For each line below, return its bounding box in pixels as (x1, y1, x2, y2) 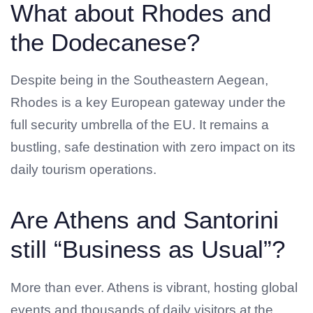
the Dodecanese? (10, 28, 200, 56)
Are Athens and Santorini (10, 206, 279, 234)
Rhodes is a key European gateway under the (10, 95, 286, 110)
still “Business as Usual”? (10, 235, 285, 263)
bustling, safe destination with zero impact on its (10, 140, 296, 155)
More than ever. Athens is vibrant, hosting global (10, 279, 298, 295)
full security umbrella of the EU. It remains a (10, 117, 269, 133)
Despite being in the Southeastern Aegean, (10, 73, 268, 88)
